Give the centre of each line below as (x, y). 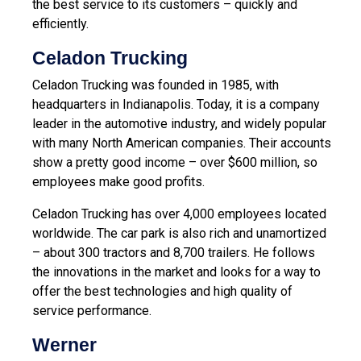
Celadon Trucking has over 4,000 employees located (179, 214)
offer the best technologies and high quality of (162, 291)
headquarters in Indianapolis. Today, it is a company (176, 104)
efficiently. (60, 23)
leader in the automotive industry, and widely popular (179, 123)
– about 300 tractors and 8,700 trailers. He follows (174, 252)
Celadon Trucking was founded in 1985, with (156, 85)
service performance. (92, 310)
